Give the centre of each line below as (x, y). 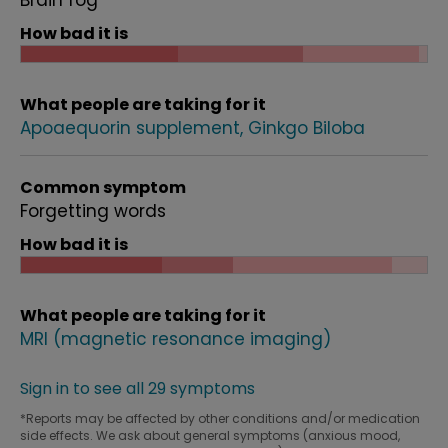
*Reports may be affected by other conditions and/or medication (220, 418)
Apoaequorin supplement (130, 128)
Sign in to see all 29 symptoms (137, 388)
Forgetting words (93, 211)
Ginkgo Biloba (306, 128)
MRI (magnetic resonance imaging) (175, 339)
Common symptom (103, 187)
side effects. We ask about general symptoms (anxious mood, (210, 435)
